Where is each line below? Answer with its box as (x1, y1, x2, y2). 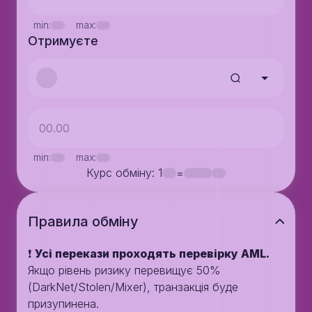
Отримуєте (28, 33, 98, 48)
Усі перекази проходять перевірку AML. (35, 247, 270, 260)
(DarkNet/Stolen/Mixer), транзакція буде (28, 280, 238, 294)
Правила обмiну (28, 213, 139, 230)
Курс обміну (86, 166, 152, 180)
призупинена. (28, 297, 99, 311)
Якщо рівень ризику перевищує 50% (28, 263, 221, 277)
